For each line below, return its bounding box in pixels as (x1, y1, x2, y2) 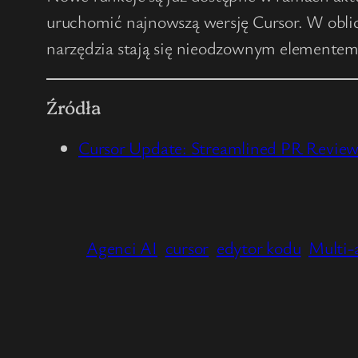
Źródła (46, 93, 101, 119)
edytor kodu (216, 235, 301, 259)
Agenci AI (86, 235, 158, 259)
